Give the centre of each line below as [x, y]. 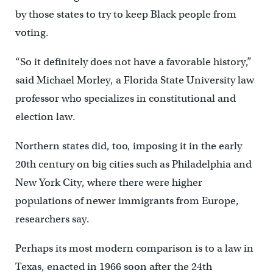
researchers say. [52, 219]
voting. [32, 33]
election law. [45, 117]
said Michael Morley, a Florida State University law [134, 80]
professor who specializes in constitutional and [125, 99]
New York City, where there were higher [108, 183]
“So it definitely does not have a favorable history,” [133, 62]
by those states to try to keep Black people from [126, 15]
